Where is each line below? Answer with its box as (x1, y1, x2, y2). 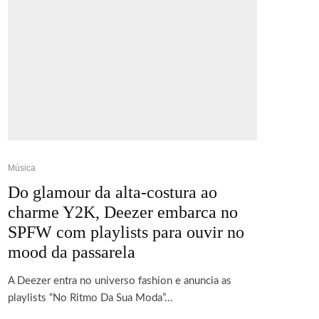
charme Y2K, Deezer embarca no (8, 203, 238, 221)
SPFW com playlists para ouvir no (8, 223, 244, 241)
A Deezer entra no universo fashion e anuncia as (8, 276, 231, 286)
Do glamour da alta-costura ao (8, 183, 217, 202)
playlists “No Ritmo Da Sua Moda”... (8, 293, 173, 303)
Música (8, 163, 36, 173)
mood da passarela (8, 243, 135, 261)
